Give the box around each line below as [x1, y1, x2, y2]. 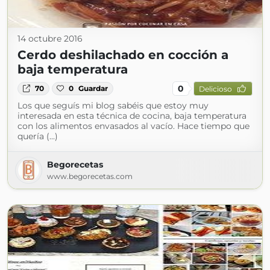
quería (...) [17, 131, 58, 142]
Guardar [78, 84, 108, 93]
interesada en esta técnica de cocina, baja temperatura [17, 110, 246, 121]
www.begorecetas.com [47, 172, 133, 181]
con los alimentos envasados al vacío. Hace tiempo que [17, 121, 250, 131]
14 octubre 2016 [17, 33, 83, 44]
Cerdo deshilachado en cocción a [17, 48, 228, 62]
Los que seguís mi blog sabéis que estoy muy [17, 100, 209, 111]
